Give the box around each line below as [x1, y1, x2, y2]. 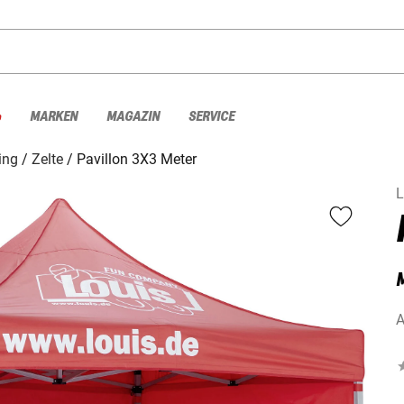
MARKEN [30, 108, 78, 124]
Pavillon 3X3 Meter [77, 150, 197, 168]
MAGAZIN [106, 108, 160, 124]
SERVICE [188, 108, 234, 124]
